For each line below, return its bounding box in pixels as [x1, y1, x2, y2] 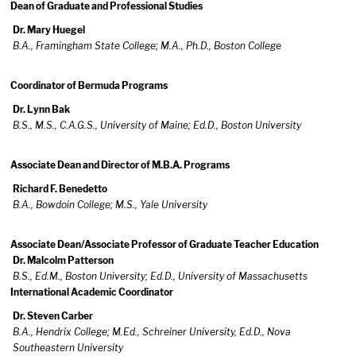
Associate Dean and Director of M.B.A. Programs [10, 159, 230, 171]
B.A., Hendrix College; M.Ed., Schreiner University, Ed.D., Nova [13, 326, 291, 338]
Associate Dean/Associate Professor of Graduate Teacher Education [10, 238, 319, 250]
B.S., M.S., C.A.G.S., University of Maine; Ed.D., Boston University [13, 119, 301, 131]
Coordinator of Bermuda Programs [10, 79, 168, 91]
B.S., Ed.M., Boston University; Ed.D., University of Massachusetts [13, 270, 308, 282]
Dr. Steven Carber [13, 310, 93, 322]
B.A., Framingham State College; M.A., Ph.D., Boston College [13, 40, 281, 52]
